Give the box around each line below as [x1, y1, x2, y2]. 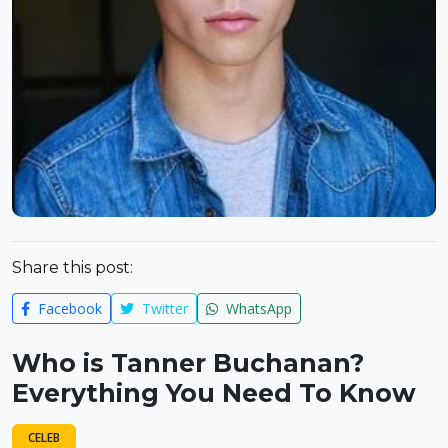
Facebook [34, 299, 102, 319]
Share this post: [12, 258, 133, 278]
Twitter [138, 299, 188, 319]
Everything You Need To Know [12, 378, 416, 409]
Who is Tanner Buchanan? [12, 348, 364, 379]
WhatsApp [222, 299, 292, 319]
